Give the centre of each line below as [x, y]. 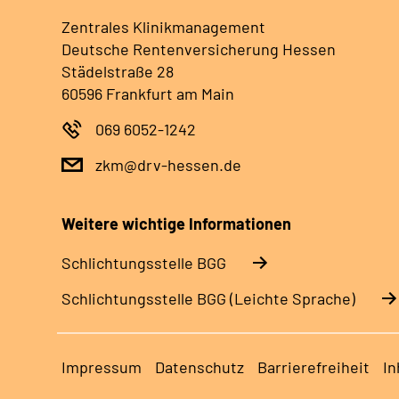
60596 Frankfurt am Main [148, 93]
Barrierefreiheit [313, 366]
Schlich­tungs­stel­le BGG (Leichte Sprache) [208, 298]
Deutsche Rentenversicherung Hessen [199, 49]
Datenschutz [199, 366]
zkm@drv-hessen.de [168, 164]
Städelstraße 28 [118, 71]
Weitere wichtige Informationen [176, 223]
